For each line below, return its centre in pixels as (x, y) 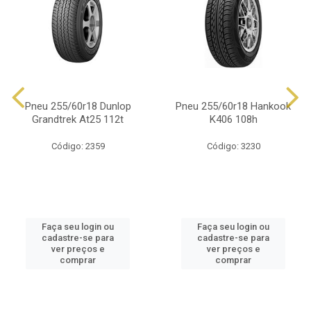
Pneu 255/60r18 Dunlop (78, 106)
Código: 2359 (78, 146)
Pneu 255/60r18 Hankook (233, 106)
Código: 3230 (233, 146)
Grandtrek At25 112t (78, 119)
